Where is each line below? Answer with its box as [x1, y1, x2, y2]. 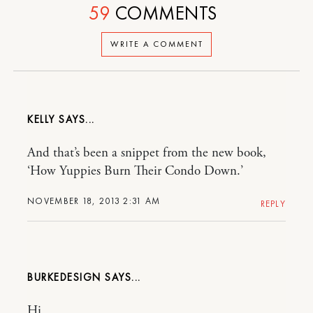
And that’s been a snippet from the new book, [27, 144, 266, 161]
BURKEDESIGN [27, 270, 101, 284]
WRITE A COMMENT [110, 38, 203, 50]
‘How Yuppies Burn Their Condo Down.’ [27, 162, 243, 180]
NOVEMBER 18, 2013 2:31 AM [27, 194, 161, 207]
